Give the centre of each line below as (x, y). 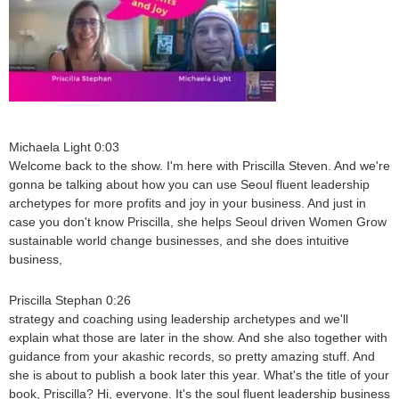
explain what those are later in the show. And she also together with (198, 338)
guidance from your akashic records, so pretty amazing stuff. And (192, 357)
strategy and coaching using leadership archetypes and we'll (179, 319)
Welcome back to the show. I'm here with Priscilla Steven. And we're (199, 166)
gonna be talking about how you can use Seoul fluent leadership (189, 185)
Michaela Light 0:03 (64, 147)
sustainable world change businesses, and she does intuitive (179, 241)
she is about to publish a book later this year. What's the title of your (199, 375)
